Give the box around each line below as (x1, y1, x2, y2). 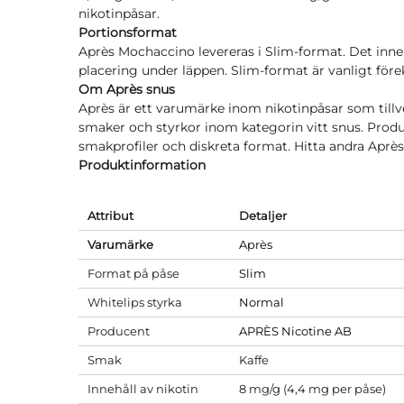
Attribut (87, 208, 133, 223)
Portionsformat (78, 24, 177, 41)
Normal (239, 295, 284, 309)
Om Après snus (78, 81, 175, 97)
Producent (87, 324, 150, 338)
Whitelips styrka (87, 295, 182, 309)
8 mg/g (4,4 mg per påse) (239, 381, 386, 396)
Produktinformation (78, 157, 206, 173)
